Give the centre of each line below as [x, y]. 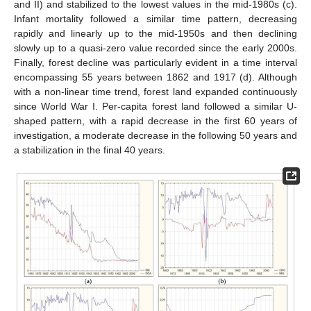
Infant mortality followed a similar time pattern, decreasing [155, 18]
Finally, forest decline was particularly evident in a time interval [155, 62]
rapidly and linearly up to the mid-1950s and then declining [155, 33]
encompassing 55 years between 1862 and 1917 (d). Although [155, 77]
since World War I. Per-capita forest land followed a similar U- [155, 106]
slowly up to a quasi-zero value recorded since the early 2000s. [155, 48]
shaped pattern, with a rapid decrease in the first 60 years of [155, 120]
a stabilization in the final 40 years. [90, 150]
